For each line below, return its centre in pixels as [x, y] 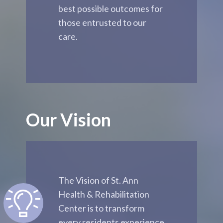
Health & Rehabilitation [104, 194]
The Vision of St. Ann [98, 180]
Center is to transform [101, 208]
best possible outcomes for [110, 8]
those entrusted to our [102, 22]
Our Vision [68, 119]
